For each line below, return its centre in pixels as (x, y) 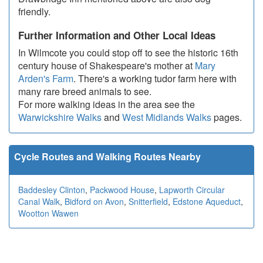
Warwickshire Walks (60, 117)
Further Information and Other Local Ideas (117, 36)
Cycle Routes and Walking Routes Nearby (107, 157)
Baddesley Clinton (52, 190)
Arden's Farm (46, 79)
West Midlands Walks (167, 117)
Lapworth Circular (192, 190)
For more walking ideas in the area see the (107, 104)
